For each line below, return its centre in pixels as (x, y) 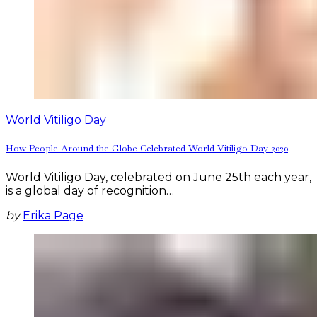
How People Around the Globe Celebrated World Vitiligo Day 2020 (147, 149)
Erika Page (53, 215)
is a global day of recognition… (90, 190)
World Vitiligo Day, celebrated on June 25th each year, (158, 177)
